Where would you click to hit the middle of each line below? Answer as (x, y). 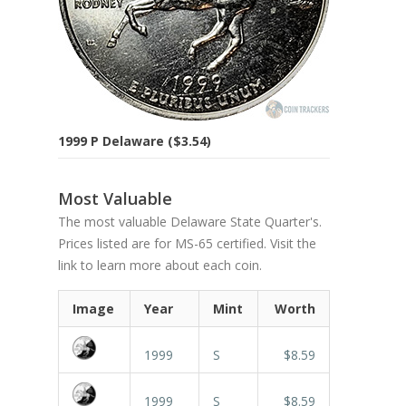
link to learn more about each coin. (160, 265)
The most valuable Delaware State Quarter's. (190, 221)
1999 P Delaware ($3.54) (135, 140)
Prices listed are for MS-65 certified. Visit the (187, 243)
